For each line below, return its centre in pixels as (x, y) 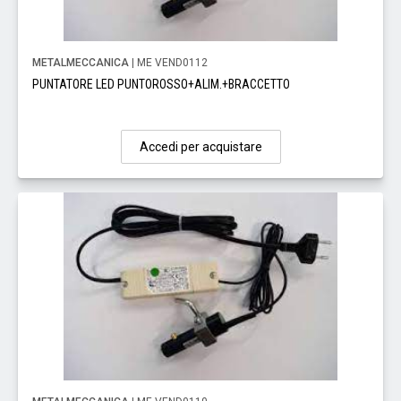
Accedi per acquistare (200, 147)
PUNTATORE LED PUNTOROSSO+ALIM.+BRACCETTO (161, 85)
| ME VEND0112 (168, 63)
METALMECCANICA (81, 63)
